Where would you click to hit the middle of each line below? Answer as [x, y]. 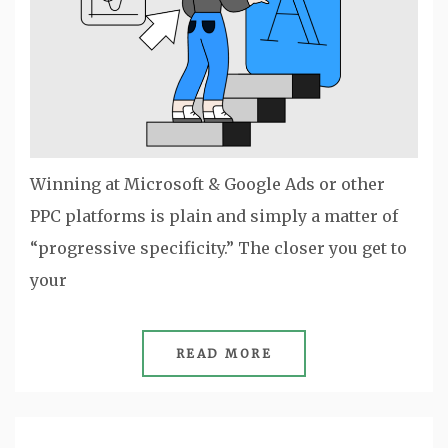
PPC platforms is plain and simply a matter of [214, 216]
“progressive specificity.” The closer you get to [218, 248]
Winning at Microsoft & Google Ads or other [207, 184]
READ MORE [224, 354]
